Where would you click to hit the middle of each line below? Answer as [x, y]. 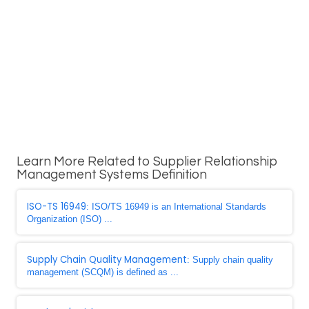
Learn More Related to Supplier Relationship [147, 162]
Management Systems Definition [112, 175]
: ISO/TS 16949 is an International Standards [176, 207]
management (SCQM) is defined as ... [103, 272]
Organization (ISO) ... [70, 219]
